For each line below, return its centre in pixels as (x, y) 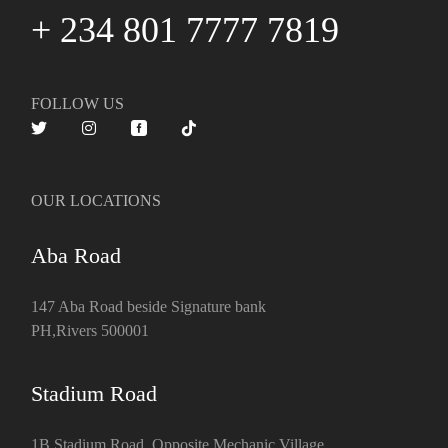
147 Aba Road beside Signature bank (149, 306)
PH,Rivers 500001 (90, 330)
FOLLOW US (78, 103)
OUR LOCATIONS (96, 200)
